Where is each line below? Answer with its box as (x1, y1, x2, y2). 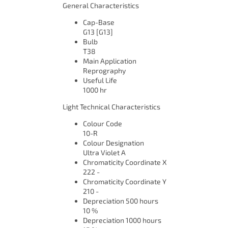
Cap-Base (83, 18, 115, 27)
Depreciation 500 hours (83, 196, 158, 206)
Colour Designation (83, 138, 144, 148)
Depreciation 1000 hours (83, 216, 161, 225)
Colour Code (83, 119, 122, 128)
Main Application (83, 56, 136, 66)
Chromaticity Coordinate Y (83, 177, 166, 186)
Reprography (83, 66, 126, 75)
